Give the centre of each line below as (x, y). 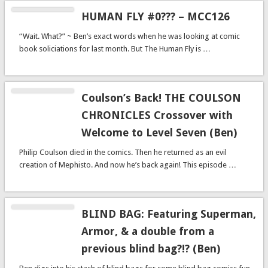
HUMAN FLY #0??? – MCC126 (155, 16)
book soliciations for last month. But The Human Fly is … (115, 49)
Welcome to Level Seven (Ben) (159, 132)
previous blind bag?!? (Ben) (150, 248)
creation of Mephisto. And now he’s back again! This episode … (127, 165)
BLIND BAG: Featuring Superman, (168, 214)
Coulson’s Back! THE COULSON (161, 98)
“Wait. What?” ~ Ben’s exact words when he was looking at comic (129, 36)
